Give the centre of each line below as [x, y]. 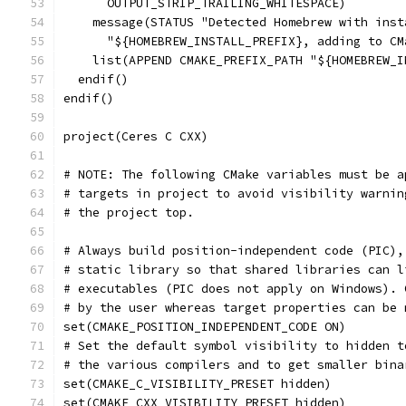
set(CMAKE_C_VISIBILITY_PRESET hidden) [198, 384]
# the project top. [129, 213]
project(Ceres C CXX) [136, 136]
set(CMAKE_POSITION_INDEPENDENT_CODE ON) [205, 327]
